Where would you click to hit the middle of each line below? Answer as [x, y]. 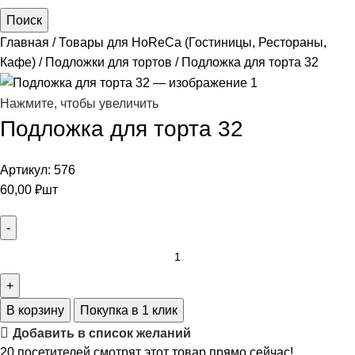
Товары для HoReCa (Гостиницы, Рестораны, [193, 42]
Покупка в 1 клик [129, 311]
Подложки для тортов [110, 62]
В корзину [35, 311]
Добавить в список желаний [102, 333]
